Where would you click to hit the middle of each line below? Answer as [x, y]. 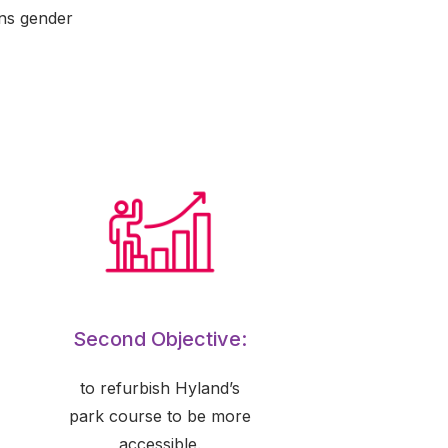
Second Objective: [160, 339]
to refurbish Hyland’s [160, 388]
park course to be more [160, 416]
